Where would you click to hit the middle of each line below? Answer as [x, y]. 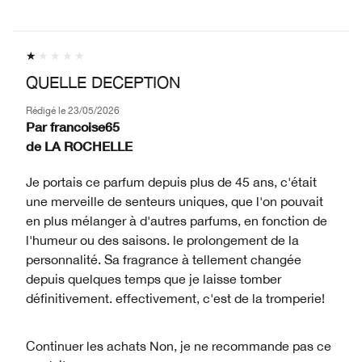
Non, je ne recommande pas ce [239, 345]
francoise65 [85, 126]
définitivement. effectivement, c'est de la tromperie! [175, 298]
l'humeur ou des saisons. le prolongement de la [162, 240]
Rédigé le [47, 110]
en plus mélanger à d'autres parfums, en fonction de [177, 220]
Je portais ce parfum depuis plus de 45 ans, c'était [171, 181]
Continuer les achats [86, 345]
